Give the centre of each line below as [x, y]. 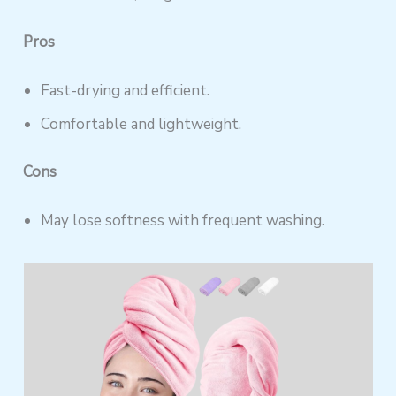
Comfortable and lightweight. [141, 125]
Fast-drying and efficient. [126, 91]
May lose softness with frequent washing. [183, 220]
